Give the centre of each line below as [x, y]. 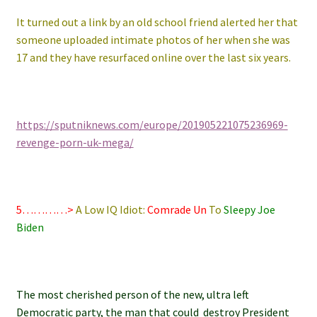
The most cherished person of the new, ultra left [132, 295]
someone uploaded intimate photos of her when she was [153, 39]
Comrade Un [177, 210]
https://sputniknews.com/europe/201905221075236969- [152, 124]
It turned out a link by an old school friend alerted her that [157, 22]
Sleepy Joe [248, 210]
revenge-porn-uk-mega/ [75, 142]
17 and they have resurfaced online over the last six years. [153, 57]
